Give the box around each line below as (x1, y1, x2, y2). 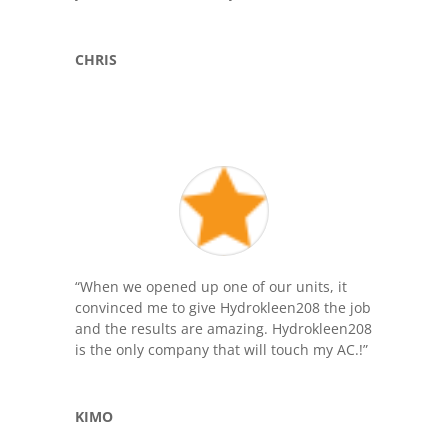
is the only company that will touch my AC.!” (74, 339, 368, 359)
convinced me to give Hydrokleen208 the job (74, 297, 371, 317)
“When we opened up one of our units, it (74, 276, 347, 296)
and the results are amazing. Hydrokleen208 (74, 318, 372, 338)
